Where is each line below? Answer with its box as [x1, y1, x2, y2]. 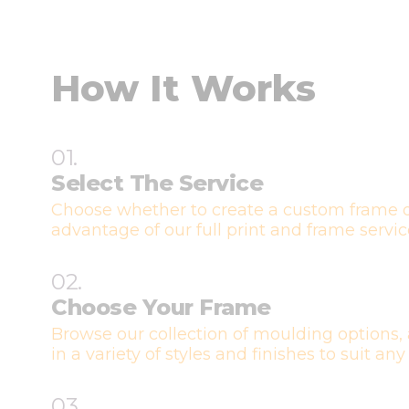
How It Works [51, 65, 316, 110]
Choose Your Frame [51, 293, 271, 320]
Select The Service [51, 169, 264, 196]
